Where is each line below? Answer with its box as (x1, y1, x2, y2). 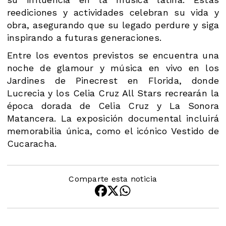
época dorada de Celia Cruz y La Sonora (7, 100, 219, 111)
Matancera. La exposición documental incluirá (7, 113, 219, 124)
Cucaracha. (7, 138, 57, 149)
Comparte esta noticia (69, 174, 157, 184)
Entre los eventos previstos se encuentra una (7, 50, 219, 61)
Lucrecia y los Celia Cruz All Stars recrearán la (7, 88, 219, 99)
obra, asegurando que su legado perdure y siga (7, 20, 219, 31)
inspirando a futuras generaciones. (7, 32, 162, 43)
